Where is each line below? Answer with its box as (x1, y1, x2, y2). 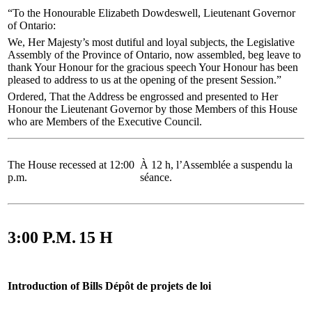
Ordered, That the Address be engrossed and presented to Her (8, 90, 278, 102)
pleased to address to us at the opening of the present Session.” (8, 73, 281, 86)
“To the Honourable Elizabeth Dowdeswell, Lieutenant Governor (8, 6, 295, 19)
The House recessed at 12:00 (8, 158, 134, 171)
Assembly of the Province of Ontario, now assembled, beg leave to (8, 48, 301, 61)
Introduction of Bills (8, 279, 102, 292)
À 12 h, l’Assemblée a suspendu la (140, 158, 292, 171)
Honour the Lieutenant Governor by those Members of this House (8, 102, 297, 115)
